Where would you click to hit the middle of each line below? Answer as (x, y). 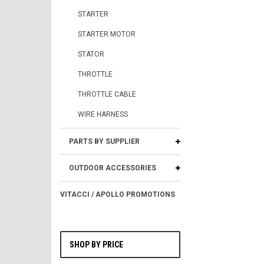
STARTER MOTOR (107, 34)
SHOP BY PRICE (96, 245)
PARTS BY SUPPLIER (104, 141)
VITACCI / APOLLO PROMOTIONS (118, 194)
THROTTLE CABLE (107, 94)
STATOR (91, 54)
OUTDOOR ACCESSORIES (113, 168)
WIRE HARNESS (103, 114)
